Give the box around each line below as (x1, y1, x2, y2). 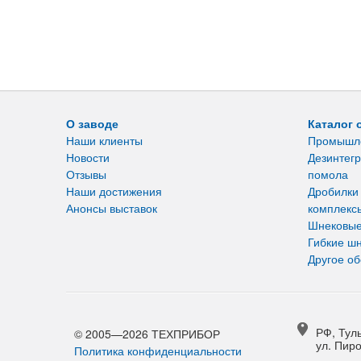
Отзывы (66, 165, 106, 182)
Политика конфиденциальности (74, 342, 242, 359)
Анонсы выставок (66, 199, 157, 216)
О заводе (66, 114, 118, 131)
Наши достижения (66, 182, 162, 199)
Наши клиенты (66, 131, 143, 148)
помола (308, 165, 348, 182)
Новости (66, 148, 110, 165)
